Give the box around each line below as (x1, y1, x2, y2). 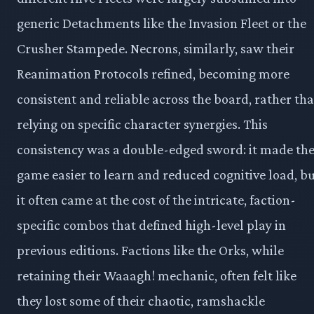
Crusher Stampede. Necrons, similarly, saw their (17, 41, 294, 57)
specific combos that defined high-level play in (17, 217, 286, 233)
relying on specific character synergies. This (17, 116, 268, 132)
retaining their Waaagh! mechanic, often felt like (17, 268, 296, 284)
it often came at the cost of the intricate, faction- (17, 192, 296, 208)
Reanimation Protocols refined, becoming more (17, 66, 289, 82)
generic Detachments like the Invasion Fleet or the (17, 15, 306, 32)
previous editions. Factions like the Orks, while (17, 243, 284, 259)
